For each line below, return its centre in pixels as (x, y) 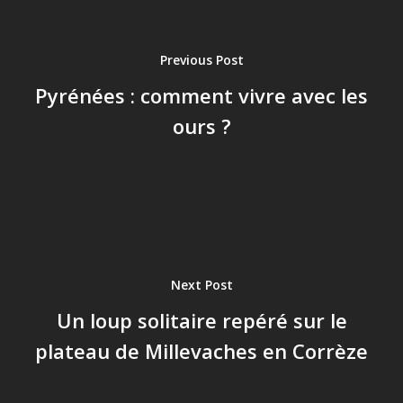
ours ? (201, 125)
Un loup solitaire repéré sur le (201, 320)
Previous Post (201, 59)
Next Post (201, 284)
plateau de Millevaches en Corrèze (201, 350)
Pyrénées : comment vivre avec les (201, 95)
